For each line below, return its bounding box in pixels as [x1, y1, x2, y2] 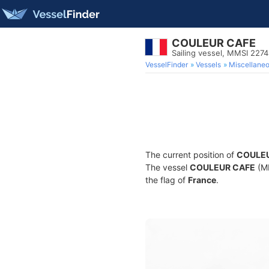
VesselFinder [145, 60, 188, 69]
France [188, 175, 216, 185]
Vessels [196, 60, 221, 69]
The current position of [145, 150, 237, 160]
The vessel [145, 162, 190, 172]
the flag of [145, 175, 188, 185]
